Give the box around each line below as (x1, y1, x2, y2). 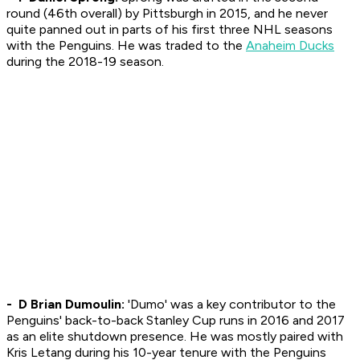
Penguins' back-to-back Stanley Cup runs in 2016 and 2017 (6, 313, 345, 329)
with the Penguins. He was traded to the (6, 38, 246, 54)
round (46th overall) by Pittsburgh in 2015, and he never (6, 6, 328, 22)
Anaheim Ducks (246, 38, 334, 54)
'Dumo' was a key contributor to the (125, 297, 336, 313)
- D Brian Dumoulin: (6, 297, 125, 313)
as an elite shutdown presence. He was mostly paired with (6, 329, 343, 345)
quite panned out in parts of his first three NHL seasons (6, 22, 333, 38)
